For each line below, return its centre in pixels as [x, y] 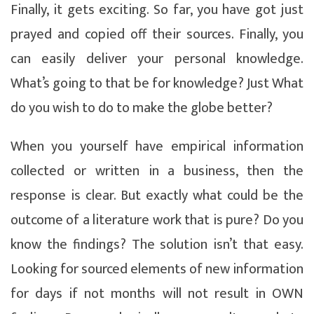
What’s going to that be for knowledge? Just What [157, 83]
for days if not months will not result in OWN [157, 293]
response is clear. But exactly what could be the [157, 195]
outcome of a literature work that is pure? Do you [157, 220]
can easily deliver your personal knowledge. [157, 59]
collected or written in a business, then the [157, 171]
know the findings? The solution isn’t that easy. [157, 244]
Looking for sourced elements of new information [157, 269]
